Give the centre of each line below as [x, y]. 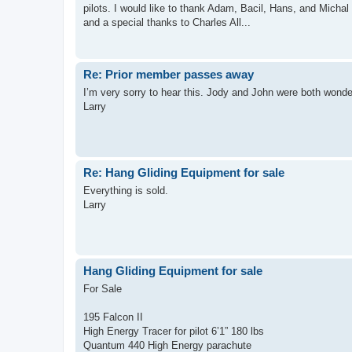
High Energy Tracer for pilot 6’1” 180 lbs [174, 331]
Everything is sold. [126, 190]
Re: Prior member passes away [169, 74]
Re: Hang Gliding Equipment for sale [184, 172]
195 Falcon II [113, 317]
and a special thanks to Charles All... [167, 22]
